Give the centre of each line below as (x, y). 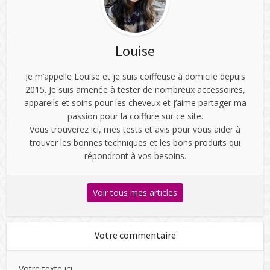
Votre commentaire (135, 235)
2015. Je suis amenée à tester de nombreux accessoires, (135, 89)
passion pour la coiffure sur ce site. (135, 116)
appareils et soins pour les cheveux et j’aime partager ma (135, 102)
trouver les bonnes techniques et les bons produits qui (135, 142)
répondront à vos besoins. (135, 155)
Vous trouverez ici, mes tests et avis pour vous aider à (135, 129)
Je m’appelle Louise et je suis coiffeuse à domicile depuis (135, 76)
